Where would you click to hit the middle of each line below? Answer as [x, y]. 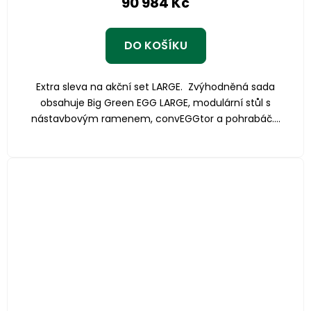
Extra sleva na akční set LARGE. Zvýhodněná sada [155, 86]
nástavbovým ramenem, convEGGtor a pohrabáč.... [155, 118]
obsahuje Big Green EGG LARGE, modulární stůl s [155, 102]
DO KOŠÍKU [155, 45]
